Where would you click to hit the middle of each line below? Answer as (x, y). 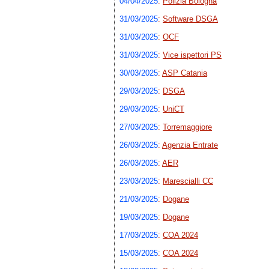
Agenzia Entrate (190, 145)
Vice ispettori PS (192, 55)
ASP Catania (185, 73)
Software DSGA (190, 19)
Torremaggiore (187, 127)
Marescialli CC (188, 181)
